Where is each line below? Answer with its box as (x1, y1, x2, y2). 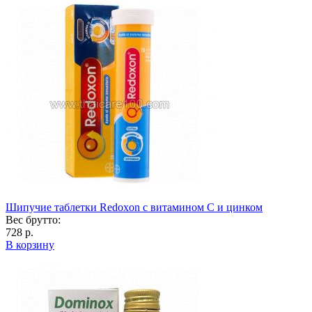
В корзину (6, 239, 54, 251)
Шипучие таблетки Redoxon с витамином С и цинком (6, 201, 263, 214)
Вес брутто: (6, 214, 61, 226)
